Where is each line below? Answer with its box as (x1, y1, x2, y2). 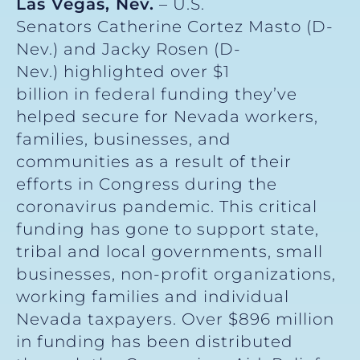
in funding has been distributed (16, 332, 293, 352)
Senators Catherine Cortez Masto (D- (16, 17, 333, 37)
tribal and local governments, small (16, 242, 323, 262)
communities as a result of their (16, 152, 292, 172)
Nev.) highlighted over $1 (16, 62, 230, 82)
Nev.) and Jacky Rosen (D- (16, 39, 241, 59)
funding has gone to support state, (16, 219, 319, 239)
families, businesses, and (16, 129, 231, 149)
